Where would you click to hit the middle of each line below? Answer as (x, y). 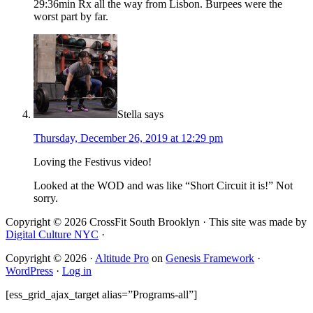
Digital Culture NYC (52, 235)
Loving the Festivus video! (93, 162)
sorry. (46, 198)
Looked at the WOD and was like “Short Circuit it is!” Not (163, 186)
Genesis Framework (210, 259)
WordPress (29, 271)
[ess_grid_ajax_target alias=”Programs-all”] (101, 295)
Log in (77, 271)
